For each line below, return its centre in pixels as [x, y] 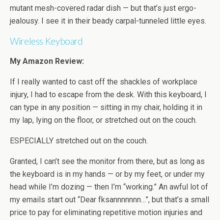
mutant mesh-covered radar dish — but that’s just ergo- [103, 8]
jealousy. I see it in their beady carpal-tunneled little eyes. [108, 21]
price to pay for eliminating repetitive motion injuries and [106, 213]
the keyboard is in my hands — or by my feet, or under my [107, 174]
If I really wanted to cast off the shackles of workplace [104, 82]
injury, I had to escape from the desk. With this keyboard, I [108, 95]
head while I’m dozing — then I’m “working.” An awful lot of [109, 187]
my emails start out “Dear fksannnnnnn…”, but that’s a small [110, 200]
